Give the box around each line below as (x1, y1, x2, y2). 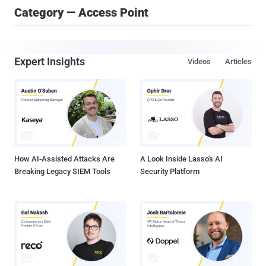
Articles (225, 57, 252, 66)
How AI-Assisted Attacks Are (14, 154, 115, 164)
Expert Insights (14, 55, 85, 68)
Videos (188, 57, 211, 66)
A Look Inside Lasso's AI (140, 154, 223, 164)
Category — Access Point (14, 5, 148, 20)
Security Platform (140, 167, 199, 176)
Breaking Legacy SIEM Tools (14, 167, 110, 176)
